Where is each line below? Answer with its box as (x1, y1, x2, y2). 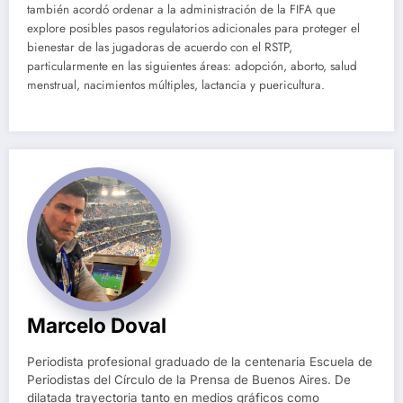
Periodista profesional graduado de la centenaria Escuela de (27, 354, 372, 369)
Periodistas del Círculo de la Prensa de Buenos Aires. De (27, 372, 351, 387)
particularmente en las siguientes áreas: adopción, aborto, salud (27, 57, 357, 75)
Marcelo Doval (27, 312, 166, 337)
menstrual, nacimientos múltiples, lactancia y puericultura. (27, 76, 325, 94)
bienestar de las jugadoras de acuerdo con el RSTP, (27, 38, 292, 56)
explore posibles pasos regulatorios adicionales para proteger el (27, 19, 360, 37)
